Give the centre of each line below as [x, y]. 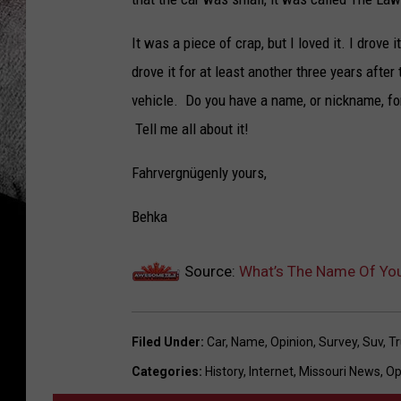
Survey [338, 342]
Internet [271, 372]
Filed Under [166, 342]
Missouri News [340, 372]
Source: [210, 272]
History [224, 372]
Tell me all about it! [190, 129]
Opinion [292, 342]
